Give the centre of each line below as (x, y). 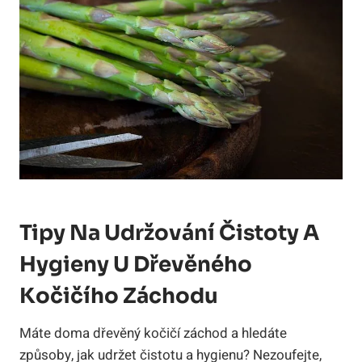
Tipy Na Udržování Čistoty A (169, 234)
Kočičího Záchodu (119, 297)
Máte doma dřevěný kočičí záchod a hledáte (153, 334)
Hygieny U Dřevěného (136, 265)
